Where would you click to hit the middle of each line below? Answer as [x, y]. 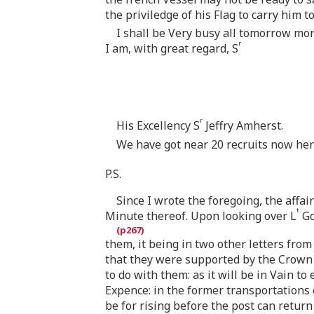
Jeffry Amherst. [243, 126]
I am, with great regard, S [172, 49]
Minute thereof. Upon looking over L [201, 216]
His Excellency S [158, 126]
